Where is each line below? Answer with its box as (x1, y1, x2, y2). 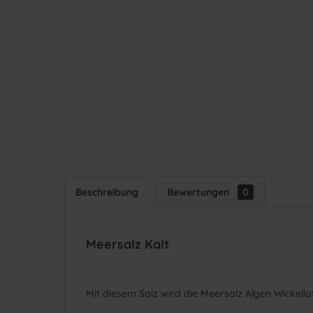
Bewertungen (167, 186, 232, 199)
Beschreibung (75, 186, 138, 199)
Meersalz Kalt (86, 236, 169, 253)
